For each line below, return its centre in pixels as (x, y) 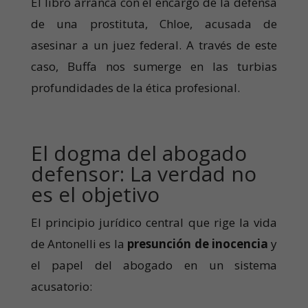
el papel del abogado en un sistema (154, 265)
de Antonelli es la (79, 244)
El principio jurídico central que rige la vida (154, 223)
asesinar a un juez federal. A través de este (154, 45)
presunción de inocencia (198, 244)
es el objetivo (95, 195)
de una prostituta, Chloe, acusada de (154, 24)
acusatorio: (61, 287)
